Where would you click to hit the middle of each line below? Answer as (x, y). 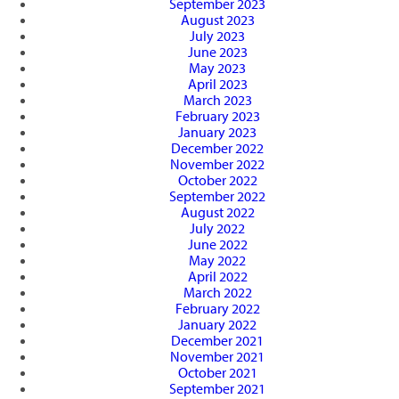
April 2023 (217, 84)
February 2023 (217, 116)
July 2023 (217, 36)
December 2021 (217, 341)
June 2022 (217, 244)
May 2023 (217, 68)
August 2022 (217, 212)
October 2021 (217, 373)
